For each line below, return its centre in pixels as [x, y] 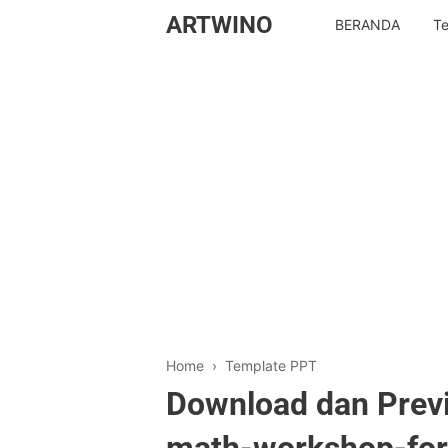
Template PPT [271, 365]
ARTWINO [219, 25]
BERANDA [368, 24]
